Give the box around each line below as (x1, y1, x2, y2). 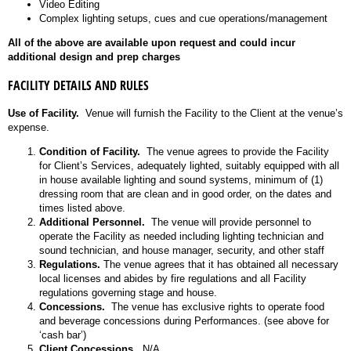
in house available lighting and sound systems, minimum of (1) (39, 173, 323, 186)
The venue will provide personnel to (145, 215, 311, 228)
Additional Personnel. (39, 215, 145, 228)
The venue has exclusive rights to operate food (105, 300, 324, 313)
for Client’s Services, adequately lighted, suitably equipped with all (39, 159, 339, 172)
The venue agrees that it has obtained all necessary (100, 258, 338, 270)
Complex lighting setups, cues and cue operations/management (39, 12, 327, 24)
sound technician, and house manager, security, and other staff (39, 244, 324, 256)
